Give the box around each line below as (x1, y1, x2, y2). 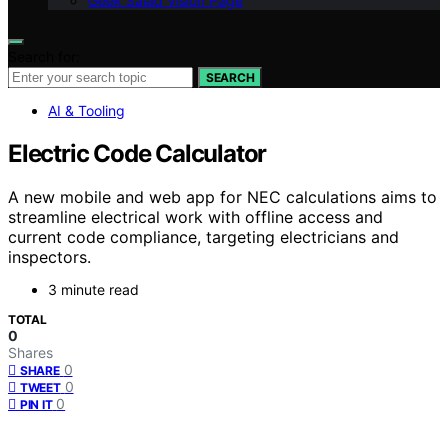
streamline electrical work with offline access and (8, 207, 383, 228)
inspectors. (8, 247, 91, 268)
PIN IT (20, 397, 53, 413)
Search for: (8, 47, 80, 65)
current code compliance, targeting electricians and (8, 227, 399, 248)
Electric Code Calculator (8, 138, 267, 168)
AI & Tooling (48, 101, 125, 119)
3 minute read (48, 281, 139, 299)
